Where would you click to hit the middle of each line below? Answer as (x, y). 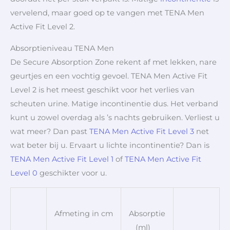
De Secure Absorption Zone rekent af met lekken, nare (113, 62)
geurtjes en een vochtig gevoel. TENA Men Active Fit (109, 76)
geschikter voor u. (72, 173)
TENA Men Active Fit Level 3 (142, 131)
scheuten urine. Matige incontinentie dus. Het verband (114, 103)
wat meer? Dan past (50, 131)
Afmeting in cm (84, 214)
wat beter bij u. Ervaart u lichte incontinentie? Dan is (110, 145)
